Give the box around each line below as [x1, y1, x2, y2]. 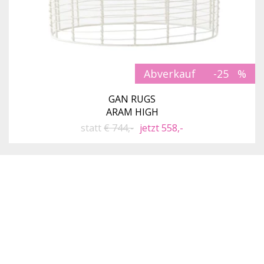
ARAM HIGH [105, 105, 159, 118]
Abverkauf [144, 66, 196, 81]
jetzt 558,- [140, 121, 183, 134]
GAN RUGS [108, 92, 156, 105]
